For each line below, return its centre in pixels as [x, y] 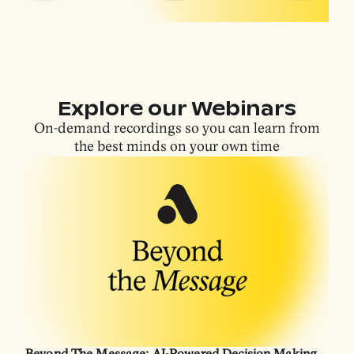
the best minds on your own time [177, 147]
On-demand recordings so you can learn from [177, 129]
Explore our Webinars [177, 108]
